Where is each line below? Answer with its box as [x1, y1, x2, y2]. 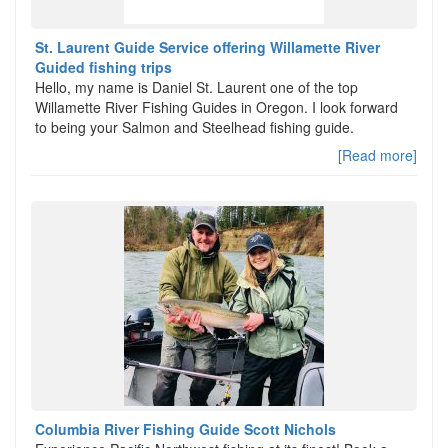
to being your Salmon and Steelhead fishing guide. [35, 117, 354, 137]
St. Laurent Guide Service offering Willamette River [35, 37, 380, 57]
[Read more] [338, 145, 417, 165]
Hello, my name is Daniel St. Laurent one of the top [35, 77, 358, 97]
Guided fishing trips [35, 57, 172, 77]
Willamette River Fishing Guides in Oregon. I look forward [35, 97, 398, 117]
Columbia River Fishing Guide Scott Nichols [35, 419, 336, 439]
